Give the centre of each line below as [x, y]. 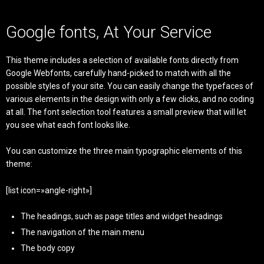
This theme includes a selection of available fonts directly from [122, 60]
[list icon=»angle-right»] [49, 190]
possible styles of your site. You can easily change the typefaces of [130, 86]
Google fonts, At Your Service [109, 32]
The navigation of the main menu [82, 232]
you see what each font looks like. [68, 125]
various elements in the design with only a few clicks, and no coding [130, 99]
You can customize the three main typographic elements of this [124, 151]
